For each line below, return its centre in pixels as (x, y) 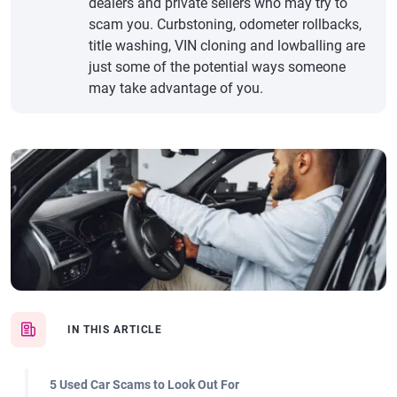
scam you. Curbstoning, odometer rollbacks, (225, 24)
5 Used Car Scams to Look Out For (144, 385)
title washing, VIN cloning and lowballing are (227, 46)
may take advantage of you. (176, 88)
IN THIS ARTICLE (115, 330)
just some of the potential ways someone (217, 67)
